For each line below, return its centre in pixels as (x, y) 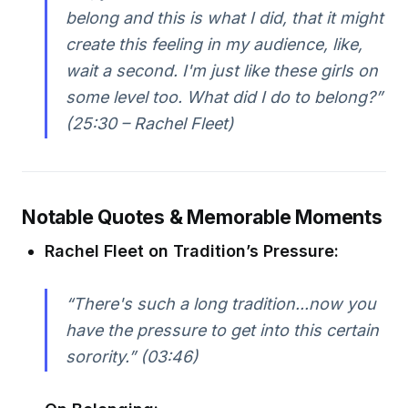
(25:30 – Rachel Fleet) (149, 123)
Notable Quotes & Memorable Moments (202, 216)
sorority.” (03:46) (132, 356)
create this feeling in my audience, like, (214, 44)
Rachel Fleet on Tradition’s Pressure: (192, 251)
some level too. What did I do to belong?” (224, 97)
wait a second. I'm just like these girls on (221, 70)
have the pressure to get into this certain (222, 330)
